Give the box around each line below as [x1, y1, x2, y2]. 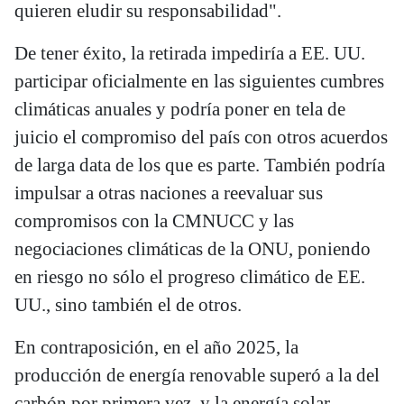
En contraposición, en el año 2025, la [14, 336, 298, 359]
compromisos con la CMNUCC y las [14, 210, 294, 233]
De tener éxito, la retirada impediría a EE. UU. [14, 42, 365, 65]
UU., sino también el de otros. [14, 294, 242, 317]
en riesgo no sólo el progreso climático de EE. [14, 266, 365, 289]
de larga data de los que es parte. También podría [14, 154, 385, 177]
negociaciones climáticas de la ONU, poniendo [14, 238, 371, 261]
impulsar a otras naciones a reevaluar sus [14, 182, 323, 205]
